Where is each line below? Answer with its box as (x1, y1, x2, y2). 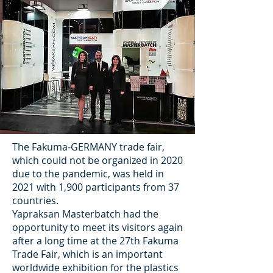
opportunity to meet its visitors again (12, 221, 183, 234)
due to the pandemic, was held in (12, 167, 164, 180)
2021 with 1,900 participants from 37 (12, 180, 179, 194)
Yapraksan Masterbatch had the (12, 207, 158, 221)
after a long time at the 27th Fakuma (12, 234, 179, 247)
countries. (12, 194, 58, 207)
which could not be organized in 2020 (12, 154, 183, 167)
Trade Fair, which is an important (12, 247, 163, 261)
